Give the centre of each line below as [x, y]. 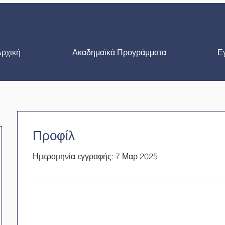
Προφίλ [54, 135]
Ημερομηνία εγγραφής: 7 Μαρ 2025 [95, 156]
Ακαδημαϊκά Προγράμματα [119, 53]
